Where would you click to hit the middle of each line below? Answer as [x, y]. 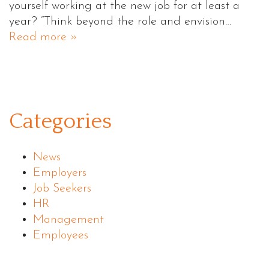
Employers [60, 173]
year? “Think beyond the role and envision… [120, 21]
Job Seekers [62, 188]
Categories [60, 121]
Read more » [43, 37]
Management [68, 219]
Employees [61, 235]
